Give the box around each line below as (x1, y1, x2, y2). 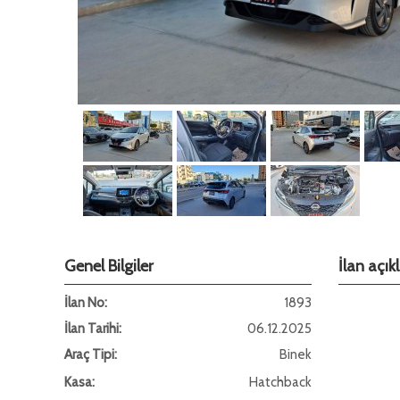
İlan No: (64, 295, 107, 311)
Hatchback (249, 374, 312, 390)
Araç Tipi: (64, 346, 117, 362)
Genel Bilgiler (64, 256, 154, 276)
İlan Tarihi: (64, 321, 121, 337)
